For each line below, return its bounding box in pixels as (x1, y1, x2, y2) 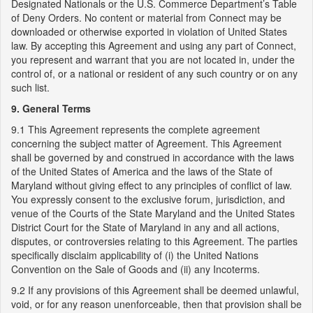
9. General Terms (11, 101, 91, 115)
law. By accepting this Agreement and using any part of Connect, (11, 38, 296, 52)
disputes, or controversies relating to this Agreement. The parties (11, 234, 298, 248)
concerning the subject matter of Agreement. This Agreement (11, 136, 282, 150)
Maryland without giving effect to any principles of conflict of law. (11, 178, 292, 192)
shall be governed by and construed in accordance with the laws (11, 150, 294, 164)
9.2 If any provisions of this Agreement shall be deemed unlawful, (11, 283, 299, 297)
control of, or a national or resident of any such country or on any (11, 66, 298, 80)
